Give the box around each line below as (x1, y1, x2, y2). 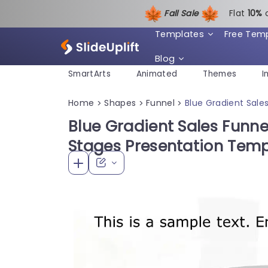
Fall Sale (164, 7, 201, 19)
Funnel (146, 96, 175, 109)
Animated (136, 68, 178, 80)
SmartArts (68, 68, 111, 80)
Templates (154, 28, 204, 40)
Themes (203, 68, 237, 80)
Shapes (104, 96, 136, 109)
